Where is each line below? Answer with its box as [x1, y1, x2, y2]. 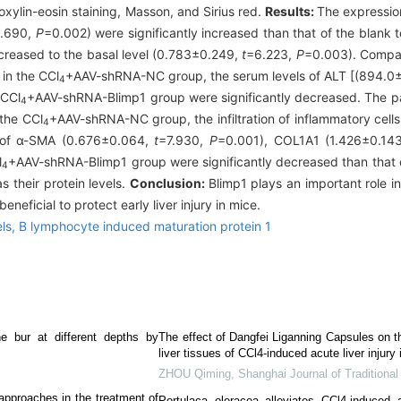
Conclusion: [130, 175, 209, 191]
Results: [264, 3, 317, 19]
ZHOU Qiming [158, 366, 232, 380]
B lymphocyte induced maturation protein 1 [19, 218, 271, 234]
